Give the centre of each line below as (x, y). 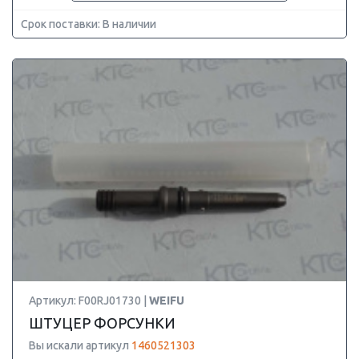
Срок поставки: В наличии (89, 24)
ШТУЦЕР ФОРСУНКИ (102, 323)
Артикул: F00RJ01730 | (89, 301)
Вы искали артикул (80, 345)
